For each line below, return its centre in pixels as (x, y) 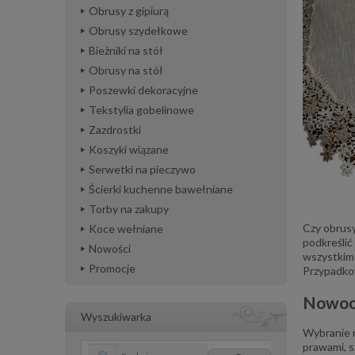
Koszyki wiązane (129, 149)
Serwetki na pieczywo (142, 169)
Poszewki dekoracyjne (143, 90)
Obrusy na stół (126, 70)
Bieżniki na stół (126, 50)
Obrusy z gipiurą (129, 11)
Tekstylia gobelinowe (141, 110)
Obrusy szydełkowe (138, 31)
